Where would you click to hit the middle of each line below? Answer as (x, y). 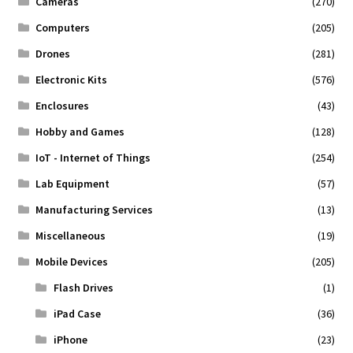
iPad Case (77, 313)
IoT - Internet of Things (93, 157)
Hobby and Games (80, 131)
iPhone (70, 339)
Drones (53, 53)
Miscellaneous (71, 235)
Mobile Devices (72, 261)
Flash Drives (83, 287)
